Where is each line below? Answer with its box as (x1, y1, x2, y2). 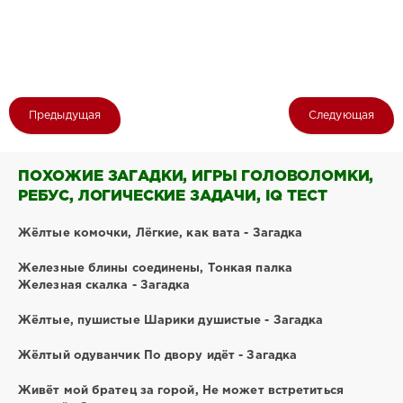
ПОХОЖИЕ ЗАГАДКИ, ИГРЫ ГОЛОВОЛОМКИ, (18, 169, 374, 184)
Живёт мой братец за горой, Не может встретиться (18, 385, 344, 396)
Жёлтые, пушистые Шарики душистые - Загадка (18, 315, 324, 326)
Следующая (309, 111, 374, 121)
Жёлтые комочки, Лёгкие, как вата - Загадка (18, 228, 303, 238)
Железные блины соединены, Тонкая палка (18, 263, 292, 273)
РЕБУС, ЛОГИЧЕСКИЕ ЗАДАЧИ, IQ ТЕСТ (18, 189, 327, 203)
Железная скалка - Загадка (18, 280, 191, 291)
